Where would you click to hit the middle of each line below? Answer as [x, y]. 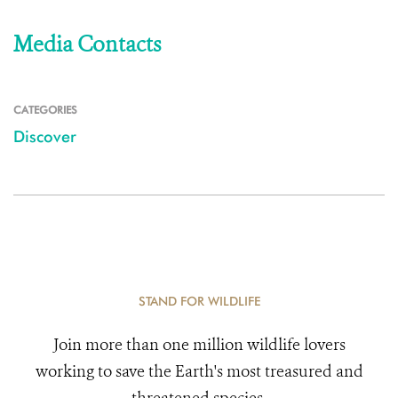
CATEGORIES [45, 110]
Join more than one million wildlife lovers [199, 345]
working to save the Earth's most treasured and [199, 371]
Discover [45, 136]
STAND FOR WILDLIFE [199, 301]
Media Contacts [87, 44]
